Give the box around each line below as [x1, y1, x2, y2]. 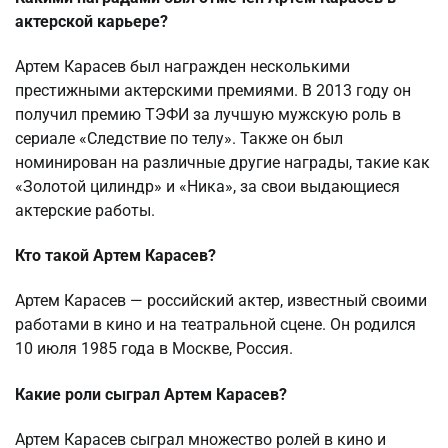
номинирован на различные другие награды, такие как [15, 152, 430, 172]
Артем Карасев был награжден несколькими [15, 56, 350, 76]
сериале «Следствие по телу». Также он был [15, 128, 343, 148]
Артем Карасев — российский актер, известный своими [15, 291, 427, 311]
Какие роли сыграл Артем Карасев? [15, 384, 287, 404]
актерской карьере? [15, 11, 168, 31]
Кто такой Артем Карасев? [15, 246, 216, 266]
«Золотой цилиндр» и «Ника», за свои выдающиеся [15, 176, 400, 196]
